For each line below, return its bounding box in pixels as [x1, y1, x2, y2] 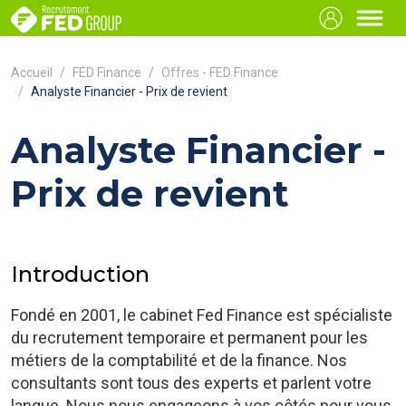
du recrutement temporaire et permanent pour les [11, 328, 368, 347]
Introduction [11, 261, 150, 287]
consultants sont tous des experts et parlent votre [11, 373, 372, 392]
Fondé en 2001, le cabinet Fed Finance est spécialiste [11, 305, 392, 324]
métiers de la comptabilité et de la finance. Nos [11, 351, 347, 370]
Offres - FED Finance [161, 65, 278, 80]
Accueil [11, 65, 53, 80]
